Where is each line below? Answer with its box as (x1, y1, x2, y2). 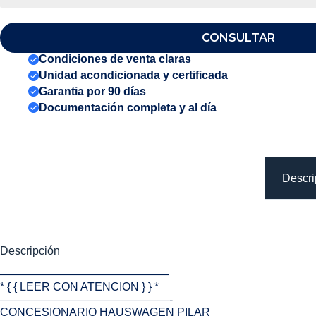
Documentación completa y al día (39, 101, 217, 114)
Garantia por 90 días (39, 85, 146, 97)
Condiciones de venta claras (39, 53, 191, 66)
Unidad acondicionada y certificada (39, 69, 228, 82)
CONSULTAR (201, 31, 275, 45)
